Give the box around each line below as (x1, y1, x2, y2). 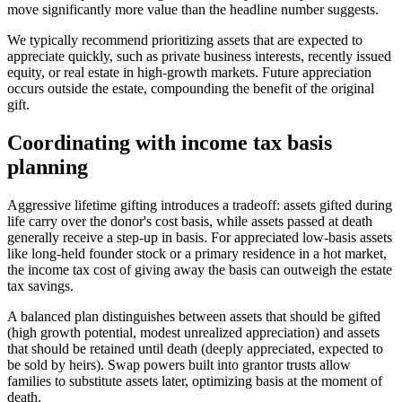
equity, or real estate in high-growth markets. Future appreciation (7, 65, 371, 81)
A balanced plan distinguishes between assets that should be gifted (7, 309, 380, 325)
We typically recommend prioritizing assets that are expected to (7, 32, 363, 48)
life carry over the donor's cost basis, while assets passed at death (7, 214, 372, 230)
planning (7, 155, 88, 179)
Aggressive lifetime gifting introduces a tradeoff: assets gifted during (7, 197, 392, 214)
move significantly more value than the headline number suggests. (7, 2, 379, 18)
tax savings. (7, 278, 74, 294)
